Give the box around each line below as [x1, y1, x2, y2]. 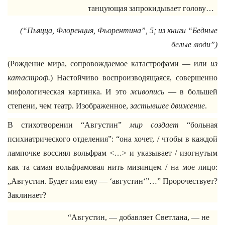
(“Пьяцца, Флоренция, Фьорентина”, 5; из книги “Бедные [20, 26, 217, 35]
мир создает [130, 121, 179, 129]
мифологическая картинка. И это [8, 87, 131, 96]
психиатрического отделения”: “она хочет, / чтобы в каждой [8, 135, 217, 143]
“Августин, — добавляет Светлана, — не [68, 213, 209, 221]
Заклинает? [8, 191, 46, 199]
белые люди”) [171, 40, 217, 49]
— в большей [164, 87, 218, 96]
